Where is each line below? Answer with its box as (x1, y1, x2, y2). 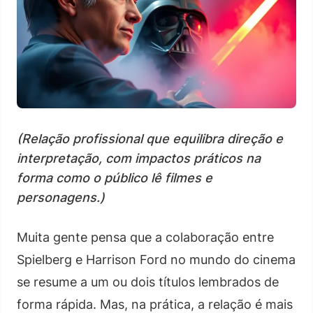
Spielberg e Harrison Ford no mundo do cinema (17, 252, 296, 267)
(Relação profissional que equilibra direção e (17, 131, 283, 146)
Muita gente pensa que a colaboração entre (17, 229, 274, 245)
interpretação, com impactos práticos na (17, 150, 261, 166)
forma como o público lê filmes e (17, 170, 212, 185)
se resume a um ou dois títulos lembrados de (17, 274, 279, 289)
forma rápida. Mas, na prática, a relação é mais (17, 296, 293, 312)
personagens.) (17, 189, 105, 205)
